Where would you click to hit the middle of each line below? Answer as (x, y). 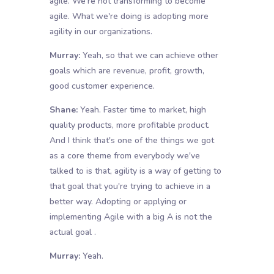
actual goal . (72, 232)
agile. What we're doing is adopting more (129, 17)
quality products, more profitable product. (129, 125)
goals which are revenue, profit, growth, (127, 71)
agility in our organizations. (101, 32)
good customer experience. (102, 86)
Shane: (63, 110)
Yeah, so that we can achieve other (149, 56)
